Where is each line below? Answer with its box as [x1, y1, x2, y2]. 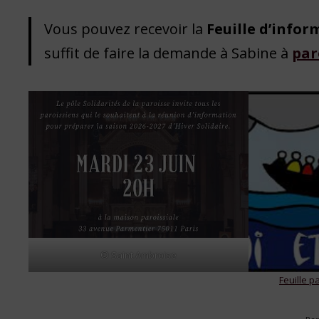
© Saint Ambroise [100, 248, 177, 261]
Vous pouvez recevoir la [44, 19, 207, 39]
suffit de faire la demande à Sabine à [44, 43, 293, 63]
